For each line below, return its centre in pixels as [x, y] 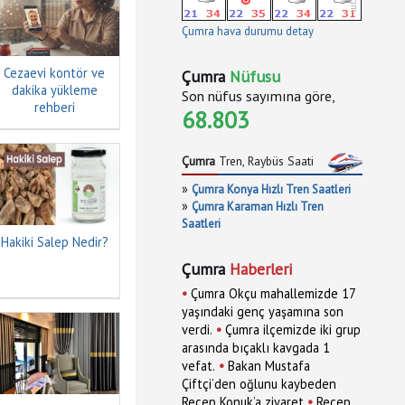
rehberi [54, 107]
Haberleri [261, 269]
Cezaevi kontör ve [54, 73]
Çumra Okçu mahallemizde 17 [273, 293]
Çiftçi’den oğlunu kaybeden [259, 384]
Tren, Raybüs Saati [264, 161]
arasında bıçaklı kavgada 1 [256, 348]
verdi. [197, 330]
